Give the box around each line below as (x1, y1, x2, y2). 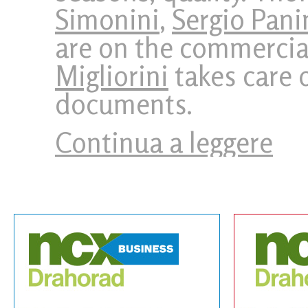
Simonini (55, 3, 159, 36)
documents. (55, 87, 192, 120)
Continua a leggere (55, 126, 273, 159)
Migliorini (55, 59, 168, 92)
